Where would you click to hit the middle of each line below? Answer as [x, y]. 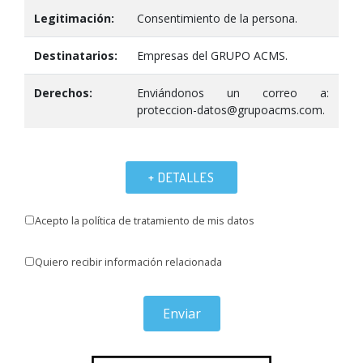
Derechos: [63, 93]
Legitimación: [74, 18]
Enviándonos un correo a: [233, 93]
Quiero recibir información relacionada [128, 262]
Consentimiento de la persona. [217, 18]
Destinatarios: [76, 56]
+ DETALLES [181, 177]
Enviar [181, 314]
